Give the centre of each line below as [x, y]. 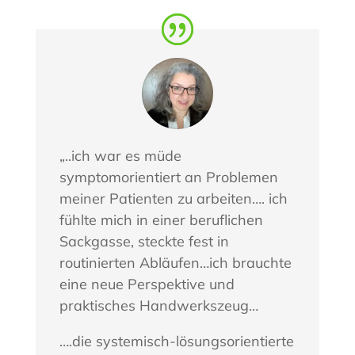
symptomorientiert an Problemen [168, 177]
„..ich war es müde [120, 155]
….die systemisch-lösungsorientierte [176, 341]
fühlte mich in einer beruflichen [161, 219]
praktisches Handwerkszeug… [158, 305]
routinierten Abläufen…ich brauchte [175, 262]
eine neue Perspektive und [147, 284]
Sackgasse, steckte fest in [144, 241]
